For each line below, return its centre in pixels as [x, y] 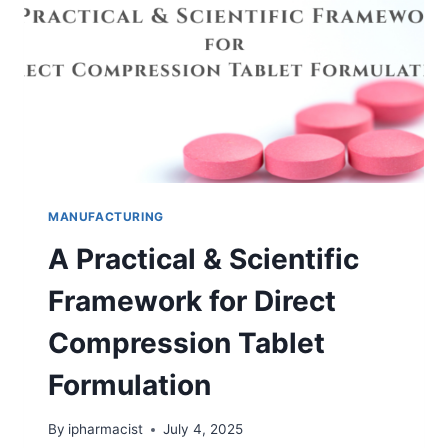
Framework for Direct [192, 300]
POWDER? [170, 23]
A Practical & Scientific [203, 258]
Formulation [129, 384]
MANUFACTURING [106, 216]
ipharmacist [106, 429]
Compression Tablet [186, 342]
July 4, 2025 [203, 429]
